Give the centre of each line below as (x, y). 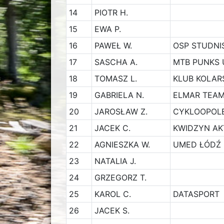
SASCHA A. (116, 62)
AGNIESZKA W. (122, 144)
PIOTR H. (111, 12)
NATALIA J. (115, 161)
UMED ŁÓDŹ (197, 144)
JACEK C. (112, 128)
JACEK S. (112, 210)
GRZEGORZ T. (120, 177)
